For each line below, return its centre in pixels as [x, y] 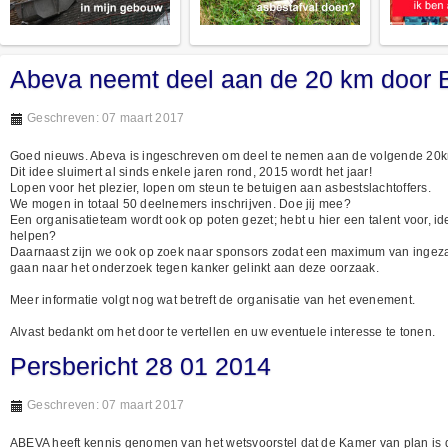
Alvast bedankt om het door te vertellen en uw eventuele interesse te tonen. [222, 331]
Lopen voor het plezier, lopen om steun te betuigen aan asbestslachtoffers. [220, 187]
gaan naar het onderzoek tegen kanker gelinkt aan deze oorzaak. [194, 267]
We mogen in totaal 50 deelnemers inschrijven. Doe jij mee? [180, 203]
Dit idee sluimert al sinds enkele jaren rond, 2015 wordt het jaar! [191, 171]
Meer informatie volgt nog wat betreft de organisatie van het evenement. [213, 299]
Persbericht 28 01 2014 [140, 365]
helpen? [33, 235]
